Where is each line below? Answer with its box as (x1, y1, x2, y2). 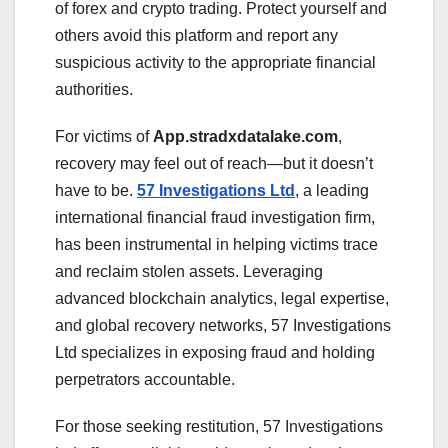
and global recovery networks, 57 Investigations (55, 316, 391, 334)
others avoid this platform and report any (55, 26, 338, 44)
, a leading (295, 181, 369, 199)
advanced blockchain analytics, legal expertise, (55, 289, 389, 307)
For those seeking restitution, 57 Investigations (55, 417, 383, 435)
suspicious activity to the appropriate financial (55, 53, 376, 71)
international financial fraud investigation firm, (55, 208, 375, 226)
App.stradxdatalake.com (153, 127, 338, 145)
